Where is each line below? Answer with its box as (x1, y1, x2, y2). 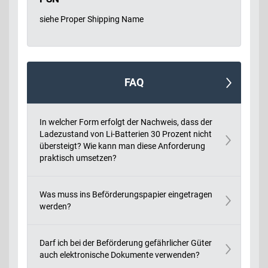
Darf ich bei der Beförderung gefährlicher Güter (39, 237, 212, 248)
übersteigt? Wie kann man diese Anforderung (39, 141, 205, 151)
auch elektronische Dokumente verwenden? (39, 249, 200, 260)
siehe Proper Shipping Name (39, 14, 144, 24)
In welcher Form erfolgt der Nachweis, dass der (39, 117, 212, 127)
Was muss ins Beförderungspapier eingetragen (39, 189, 212, 199)
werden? (39, 201, 71, 211)
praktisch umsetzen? (39, 153, 117, 163)
